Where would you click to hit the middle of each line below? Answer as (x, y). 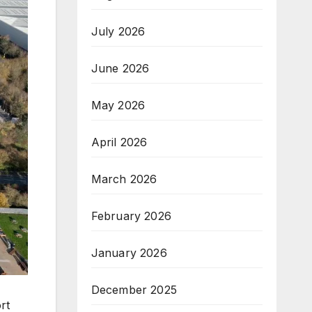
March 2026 (124, 179)
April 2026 (119, 142)
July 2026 (118, 31)
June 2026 (120, 68)
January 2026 (129, 252)
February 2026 (131, 216)
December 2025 (134, 289)
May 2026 (118, 105)
